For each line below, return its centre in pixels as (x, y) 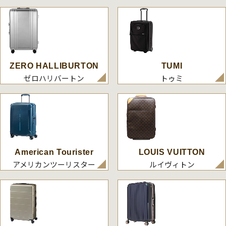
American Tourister (54, 152)
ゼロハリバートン (54, 78)
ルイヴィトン (172, 164)
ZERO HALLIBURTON (54, 66)
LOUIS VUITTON (172, 152)
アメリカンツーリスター (54, 164)
